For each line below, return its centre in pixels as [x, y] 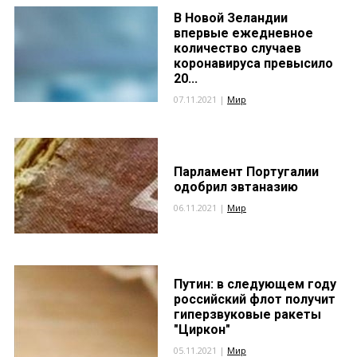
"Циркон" [202, 330]
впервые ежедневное [243, 33]
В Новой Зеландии [231, 18]
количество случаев [237, 48]
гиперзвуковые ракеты [247, 314]
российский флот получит [255, 299]
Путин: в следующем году [255, 284]
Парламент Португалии [246, 172]
